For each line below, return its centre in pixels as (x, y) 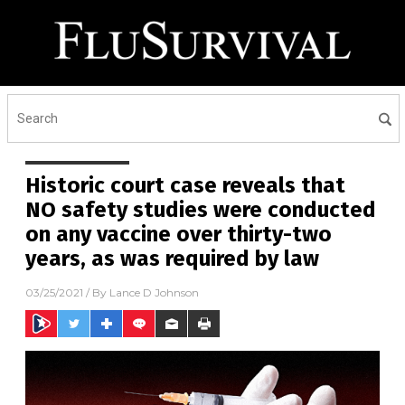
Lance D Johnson (154, 293)
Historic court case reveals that (185, 185)
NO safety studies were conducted (201, 210)
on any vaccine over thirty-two (179, 234)
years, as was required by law (172, 259)
